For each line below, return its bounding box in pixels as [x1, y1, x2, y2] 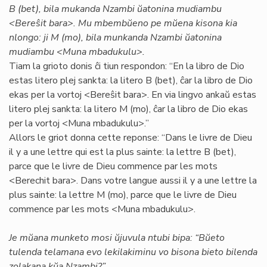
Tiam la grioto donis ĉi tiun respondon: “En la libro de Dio [9, 60, 244, 73]
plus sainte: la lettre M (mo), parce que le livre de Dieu [9, 188, 237, 201]
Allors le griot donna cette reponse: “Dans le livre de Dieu [9, 131, 252, 144]
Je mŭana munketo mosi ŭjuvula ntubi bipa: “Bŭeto [9, 231, 225, 244]
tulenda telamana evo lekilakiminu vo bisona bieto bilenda [9, 246, 257, 259]
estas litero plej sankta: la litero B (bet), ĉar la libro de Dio [9, 74, 253, 87]
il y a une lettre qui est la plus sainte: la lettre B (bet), [9, 145, 236, 159]
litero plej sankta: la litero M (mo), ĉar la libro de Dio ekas [9, 103, 248, 116]
